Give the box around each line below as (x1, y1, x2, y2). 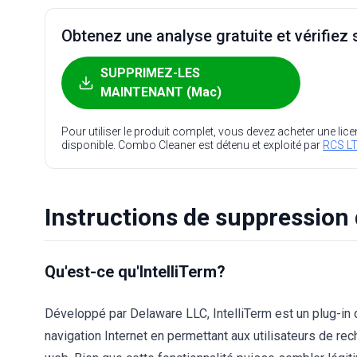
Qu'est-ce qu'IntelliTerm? (45, 262, 226, 281)
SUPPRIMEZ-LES (100, 65, 200, 80)
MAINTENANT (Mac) (100, 84, 222, 100)
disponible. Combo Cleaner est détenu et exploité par (61, 139, 323, 151)
